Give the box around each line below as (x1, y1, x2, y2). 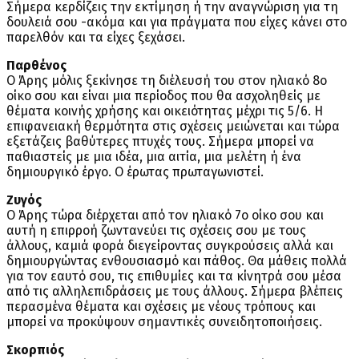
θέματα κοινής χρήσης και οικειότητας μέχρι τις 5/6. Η (6, 103, 323, 119)
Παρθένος (6, 58, 67, 74)
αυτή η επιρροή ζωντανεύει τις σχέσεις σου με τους (6, 223, 306, 239)
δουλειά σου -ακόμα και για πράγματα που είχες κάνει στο (6, 14, 347, 30)
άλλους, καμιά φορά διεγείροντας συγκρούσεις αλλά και (6, 238, 333, 254)
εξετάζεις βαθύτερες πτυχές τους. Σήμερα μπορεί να (6, 134, 314, 150)
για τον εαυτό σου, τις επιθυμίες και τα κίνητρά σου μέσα (6, 268, 341, 284)
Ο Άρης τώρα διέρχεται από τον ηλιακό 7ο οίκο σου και (6, 208, 324, 224)
